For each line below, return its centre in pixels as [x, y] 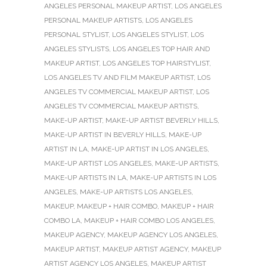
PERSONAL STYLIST [76, 34]
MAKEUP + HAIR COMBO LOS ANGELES [149, 220]
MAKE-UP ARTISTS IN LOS [173, 177]
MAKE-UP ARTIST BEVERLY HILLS [162, 120]
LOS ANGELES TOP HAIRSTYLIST [156, 63]
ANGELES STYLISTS [77, 49]
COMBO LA [62, 220]
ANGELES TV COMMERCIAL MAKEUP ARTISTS [121, 106]
